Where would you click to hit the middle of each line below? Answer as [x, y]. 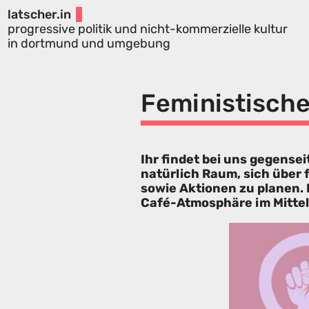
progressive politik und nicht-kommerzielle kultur [147, 29]
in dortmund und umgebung [89, 43]
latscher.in [39, 14]
